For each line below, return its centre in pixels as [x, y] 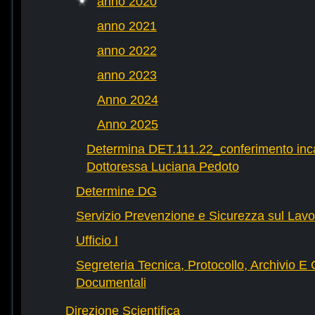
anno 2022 [127, 51]
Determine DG [116, 192]
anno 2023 [127, 76]
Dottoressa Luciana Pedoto [162, 167]
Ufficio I [97, 241]
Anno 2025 [127, 125]
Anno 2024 [127, 100]
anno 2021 [127, 26]
